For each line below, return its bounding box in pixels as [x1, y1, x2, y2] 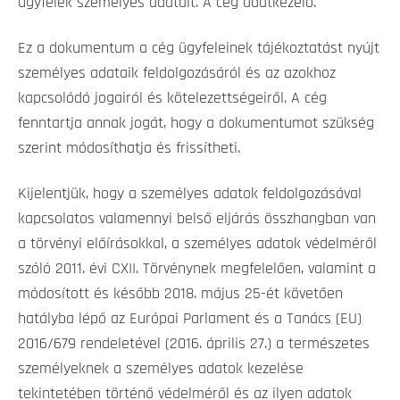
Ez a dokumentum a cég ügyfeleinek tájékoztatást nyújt [18, 39, 379, 56]
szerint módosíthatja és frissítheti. [18, 139, 240, 156]
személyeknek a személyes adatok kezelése [18, 360, 304, 377]
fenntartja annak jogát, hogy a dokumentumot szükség [18, 114, 374, 131]
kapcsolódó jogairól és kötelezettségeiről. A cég [18, 89, 327, 106]
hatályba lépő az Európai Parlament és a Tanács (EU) [18, 310, 362, 327]
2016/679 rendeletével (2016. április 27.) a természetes [18, 335, 370, 352]
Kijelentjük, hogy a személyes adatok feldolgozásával [18, 185, 362, 202]
